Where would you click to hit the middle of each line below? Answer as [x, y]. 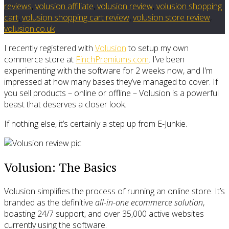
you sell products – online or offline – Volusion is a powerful [111, 93]
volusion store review [171, 18]
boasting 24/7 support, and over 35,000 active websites [104, 213]
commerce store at [40, 60]
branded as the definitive [50, 202]
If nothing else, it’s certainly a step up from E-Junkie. [96, 124]
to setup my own [157, 48]
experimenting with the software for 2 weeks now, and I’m [108, 71]
